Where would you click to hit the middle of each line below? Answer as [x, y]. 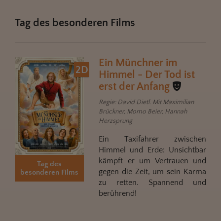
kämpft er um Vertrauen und [152, 161]
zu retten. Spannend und [152, 182]
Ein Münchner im [138, 63]
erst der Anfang [134, 86]
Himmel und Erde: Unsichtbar [152, 150]
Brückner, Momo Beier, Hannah [143, 111]
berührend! [118, 193]
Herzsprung [115, 121]
